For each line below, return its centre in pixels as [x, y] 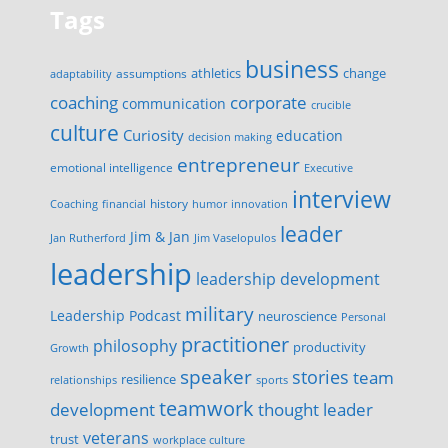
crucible [331, 104]
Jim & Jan [160, 236]
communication [174, 103]
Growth [69, 347]
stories [320, 377]
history [169, 203]
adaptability [81, 74]
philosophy [135, 346]
